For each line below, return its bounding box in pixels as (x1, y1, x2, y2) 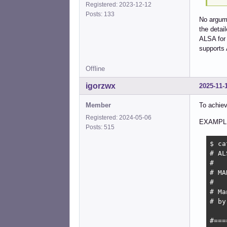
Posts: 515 (86, 124, 118, 131)
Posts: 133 (86, 10, 118, 18)
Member (86, 101, 111, 109)
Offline (86, 65, 105, 73)
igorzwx (86, 82, 116, 91)
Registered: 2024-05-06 (86, 114, 152, 122)
